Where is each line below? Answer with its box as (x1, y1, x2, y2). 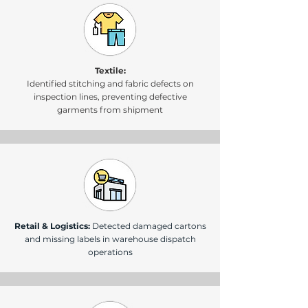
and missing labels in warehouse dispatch (24, 234, 196, 244)
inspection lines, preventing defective (33, 91, 187, 102)
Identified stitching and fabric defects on (26, 78, 194, 89)
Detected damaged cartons (91, 221, 206, 231)
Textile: (94, 65, 126, 76)
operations (87, 247, 133, 257)
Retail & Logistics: (14, 221, 92, 231)
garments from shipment (57, 104, 163, 115)
